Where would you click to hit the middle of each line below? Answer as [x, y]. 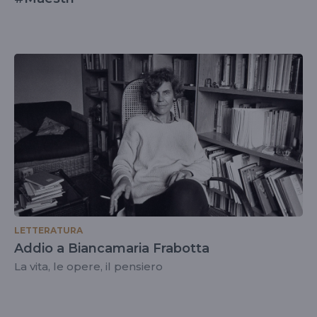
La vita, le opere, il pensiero [88, 266]
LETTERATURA [48, 230]
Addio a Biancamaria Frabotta [112, 248]
